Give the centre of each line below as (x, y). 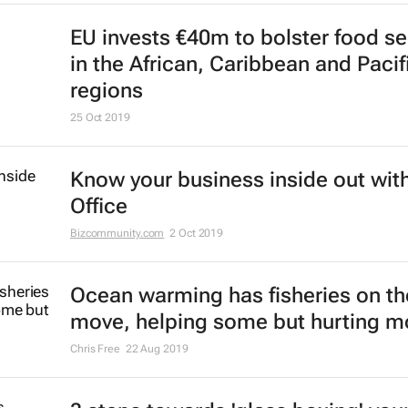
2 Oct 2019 (197, 234)
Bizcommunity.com (117, 234)
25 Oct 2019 (100, 118)
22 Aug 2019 (157, 349)
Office (98, 207)
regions (106, 91)
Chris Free (95, 349)
